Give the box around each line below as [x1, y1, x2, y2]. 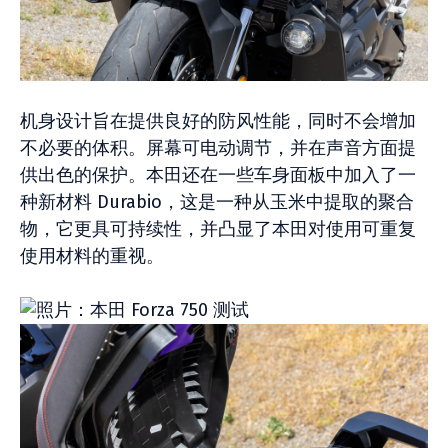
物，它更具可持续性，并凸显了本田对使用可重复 [20, 218, 416, 240]
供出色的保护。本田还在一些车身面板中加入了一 [20, 164, 416, 186]
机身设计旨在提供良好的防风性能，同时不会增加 [20, 110, 416, 132]
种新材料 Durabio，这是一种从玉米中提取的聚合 [20, 191, 414, 213]
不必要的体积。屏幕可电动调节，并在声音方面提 [20, 137, 416, 159]
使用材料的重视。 [20, 245, 164, 267]
